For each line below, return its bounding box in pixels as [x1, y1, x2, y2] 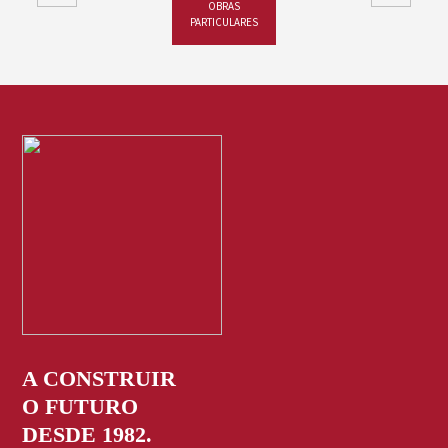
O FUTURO [22, 394, 139, 419]
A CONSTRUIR [22, 366, 177, 391]
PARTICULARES [189, 15, 258, 29]
